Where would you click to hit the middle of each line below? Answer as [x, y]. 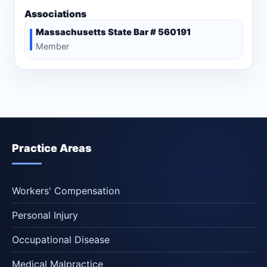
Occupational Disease [61, 240]
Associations [55, 14]
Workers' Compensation [66, 191]
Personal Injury [45, 215]
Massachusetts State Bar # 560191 [113, 32]
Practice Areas [52, 148]
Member [52, 46]
